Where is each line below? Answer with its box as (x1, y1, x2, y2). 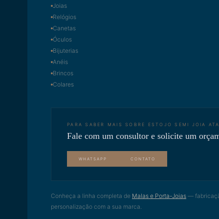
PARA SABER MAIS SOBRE (67, 122, 148, 127)
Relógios (53, 13, 76, 21)
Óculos (53, 36, 72, 43)
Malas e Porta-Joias (132, 192, 186, 199)
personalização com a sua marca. (51, 203, 142, 210)
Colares (53, 81, 74, 88)
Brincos (53, 69, 73, 77)
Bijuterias (53, 47, 78, 54)
